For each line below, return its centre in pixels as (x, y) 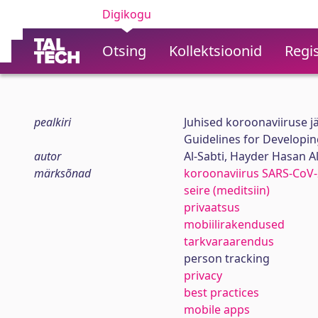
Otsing (124, 51)
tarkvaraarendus (229, 241)
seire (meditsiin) (226, 190)
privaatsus (212, 207)
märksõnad (62, 173)
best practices (221, 292)
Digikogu (127, 14)
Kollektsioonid (215, 51)
